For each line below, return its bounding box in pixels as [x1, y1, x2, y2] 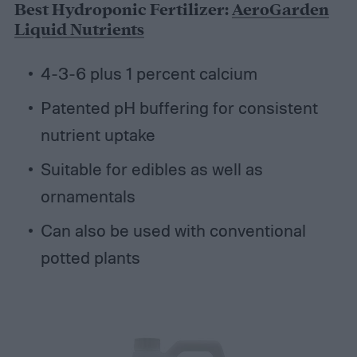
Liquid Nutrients [14, 18, 144, 41]
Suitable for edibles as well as [40, 158, 263, 179]
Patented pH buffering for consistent [40, 96, 318, 118]
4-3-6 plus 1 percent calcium [40, 62, 257, 84]
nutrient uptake [40, 124, 155, 145]
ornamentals [40, 185, 135, 206]
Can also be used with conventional [40, 219, 306, 241]
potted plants [40, 246, 140, 268]
